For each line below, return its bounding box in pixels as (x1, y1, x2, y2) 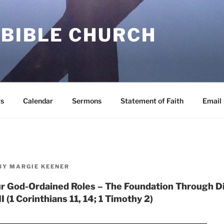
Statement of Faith (120, 96, 183, 105)
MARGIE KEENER (9, 163, 69, 170)
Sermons (71, 96, 101, 105)
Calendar (22, 96, 53, 105)
